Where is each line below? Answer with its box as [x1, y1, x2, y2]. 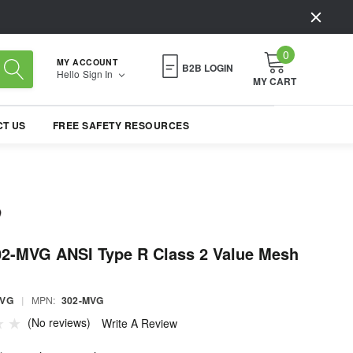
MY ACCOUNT [57, 55, 118, 68]
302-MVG [61, 293, 105, 308]
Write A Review [102, 315, 177, 332]
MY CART [253, 74, 296, 89]
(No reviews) [28, 314, 91, 330]
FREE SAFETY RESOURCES [52, 118, 190, 133]
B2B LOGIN [182, 61, 233, 76]
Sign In [83, 66, 115, 80]
